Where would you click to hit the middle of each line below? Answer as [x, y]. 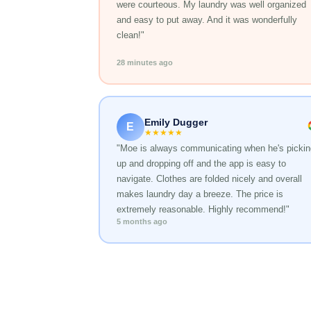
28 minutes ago [144, 63]
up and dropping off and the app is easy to [201, 164]
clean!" [130, 35]
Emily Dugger [176, 123]
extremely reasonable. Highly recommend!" [203, 210]
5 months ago [142, 222]
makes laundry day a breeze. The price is [200, 194]
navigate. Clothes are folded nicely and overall [209, 179]
